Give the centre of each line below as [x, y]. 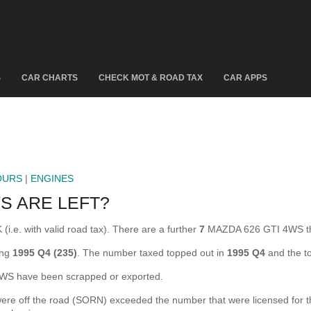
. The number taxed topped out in [152, 253]
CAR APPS [245, 78]
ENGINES [52, 178]
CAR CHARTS [50, 78]
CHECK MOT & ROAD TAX [151, 78]
